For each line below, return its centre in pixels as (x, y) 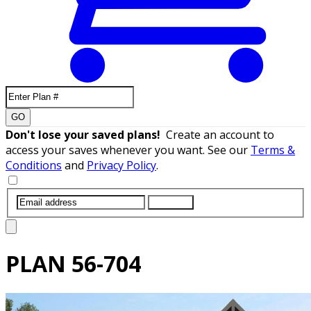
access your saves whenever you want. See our (128, 150)
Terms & (273, 150)
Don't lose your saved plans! (86, 134)
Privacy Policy (121, 165)
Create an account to (220, 134)
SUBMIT (171, 202)
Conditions (34, 165)
